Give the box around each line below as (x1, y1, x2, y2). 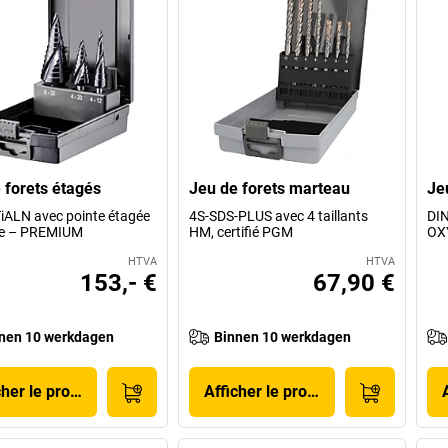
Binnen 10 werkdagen (214, 329, 352, 346)
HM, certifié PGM (189, 224, 294, 241)
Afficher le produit (204, 382, 335, 402)
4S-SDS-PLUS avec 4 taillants (189, 208, 369, 225)
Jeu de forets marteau (189, 179, 351, 199)
